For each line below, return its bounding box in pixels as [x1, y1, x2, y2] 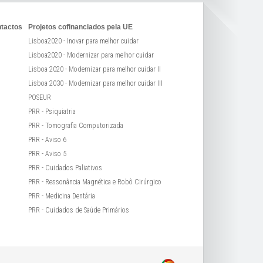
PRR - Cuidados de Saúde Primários [28, 206, 129, 214]
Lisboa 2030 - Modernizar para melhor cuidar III [28, 79, 163, 87]
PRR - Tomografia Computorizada [28, 122, 123, 130]
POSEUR [28, 93, 51, 102]
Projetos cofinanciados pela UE [28, 23, 133, 31]
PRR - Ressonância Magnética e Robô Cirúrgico [28, 178, 161, 186]
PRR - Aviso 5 [28, 150, 66, 158]
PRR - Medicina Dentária [28, 192, 95, 200]
